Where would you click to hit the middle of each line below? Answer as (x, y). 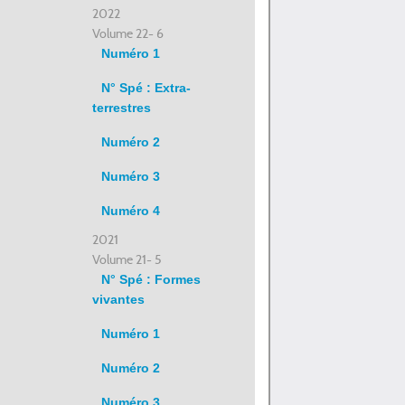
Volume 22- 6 (128, 33)
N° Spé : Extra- (146, 88)
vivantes (118, 299)
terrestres (122, 108)
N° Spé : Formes (151, 279)
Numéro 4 (131, 211)
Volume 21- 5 (127, 259)
